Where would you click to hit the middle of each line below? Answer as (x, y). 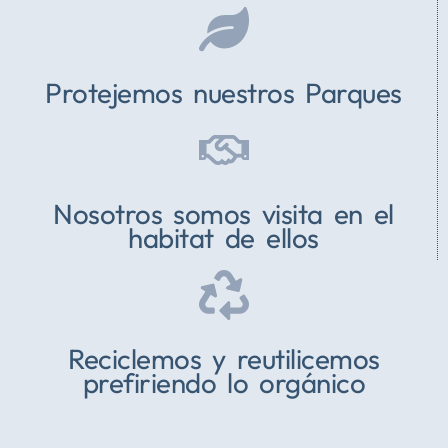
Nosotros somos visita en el (223, 214)
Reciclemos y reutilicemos (224, 359)
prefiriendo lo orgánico (224, 383)
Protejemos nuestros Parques (223, 93)
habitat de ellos (223, 238)
